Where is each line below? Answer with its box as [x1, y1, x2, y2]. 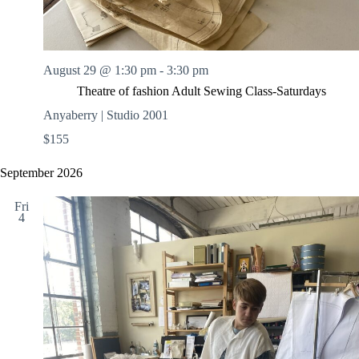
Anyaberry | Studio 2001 [43, 108, 168, 123]
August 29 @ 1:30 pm [43, 63, 156, 78]
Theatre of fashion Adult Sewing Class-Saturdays [76, 84, 326, 99]
